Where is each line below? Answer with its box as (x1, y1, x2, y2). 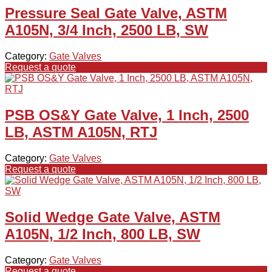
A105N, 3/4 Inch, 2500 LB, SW (5, 22, 208, 38)
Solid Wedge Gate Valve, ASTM (5, 208, 220, 225)
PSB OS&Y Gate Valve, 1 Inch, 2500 (5, 106, 249, 123)
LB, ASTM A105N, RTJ (5, 123, 157, 140)
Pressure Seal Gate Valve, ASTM (5, 5, 227, 21)
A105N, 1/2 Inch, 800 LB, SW (5, 225, 200, 242)
